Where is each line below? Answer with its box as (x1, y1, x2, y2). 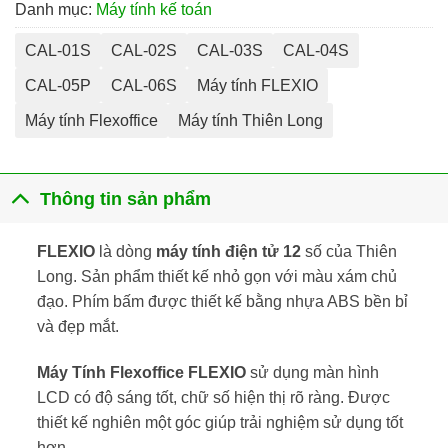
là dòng (98, 243, 156, 261)
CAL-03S (197, 42, 263, 60)
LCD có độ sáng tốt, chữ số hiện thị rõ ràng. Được (36, 389, 390, 406)
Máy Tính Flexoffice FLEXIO (36, 364, 250, 381)
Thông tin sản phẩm (40, 188, 212, 209)
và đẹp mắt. (36, 318, 119, 336)
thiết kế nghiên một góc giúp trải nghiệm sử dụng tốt (36, 414, 403, 431)
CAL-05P (25, 77, 91, 95)
